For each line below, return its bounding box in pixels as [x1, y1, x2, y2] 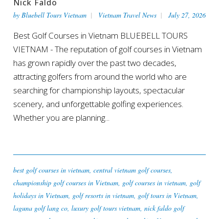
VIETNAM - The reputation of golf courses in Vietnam [13, 43, 202, 55]
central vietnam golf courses [93, 165, 171, 175]
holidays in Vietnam [13, 190, 68, 200]
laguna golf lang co [13, 203, 67, 213]
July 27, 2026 [168, 10, 206, 20]
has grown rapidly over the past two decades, [13, 57, 176, 68]
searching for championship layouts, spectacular [13, 84, 185, 96]
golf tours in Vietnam [137, 190, 197, 200]
